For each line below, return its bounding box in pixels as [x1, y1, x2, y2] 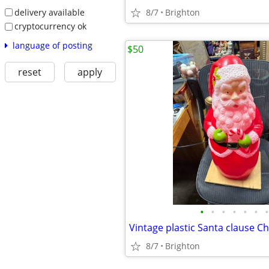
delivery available [14, 6, 85, 18]
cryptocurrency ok [14, 20, 86, 32]
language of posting [12, 39, 92, 51]
